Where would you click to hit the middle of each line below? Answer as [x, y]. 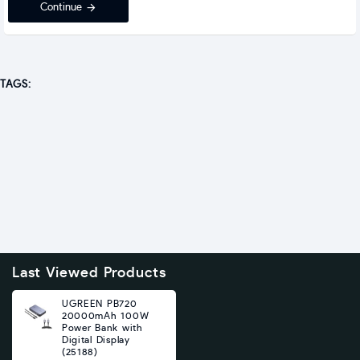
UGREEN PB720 [99, 304]
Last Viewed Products [89, 273]
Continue [61, 8]
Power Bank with [102, 328]
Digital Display [96, 340]
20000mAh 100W [105, 316]
